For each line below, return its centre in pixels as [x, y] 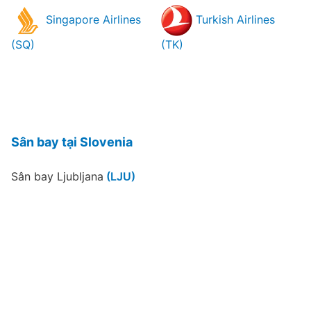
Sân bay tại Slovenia [72, 142]
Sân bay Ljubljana [57, 176]
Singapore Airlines [92, 19]
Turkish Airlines [234, 19]
